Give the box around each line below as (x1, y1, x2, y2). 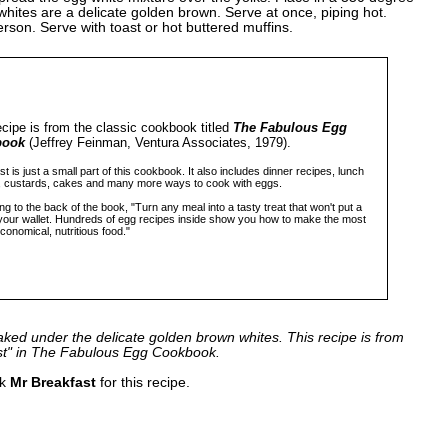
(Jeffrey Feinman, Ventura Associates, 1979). (25, 134, 291, 150)
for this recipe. (96, 374, 190, 390)
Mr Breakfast (10, 374, 96, 390)
